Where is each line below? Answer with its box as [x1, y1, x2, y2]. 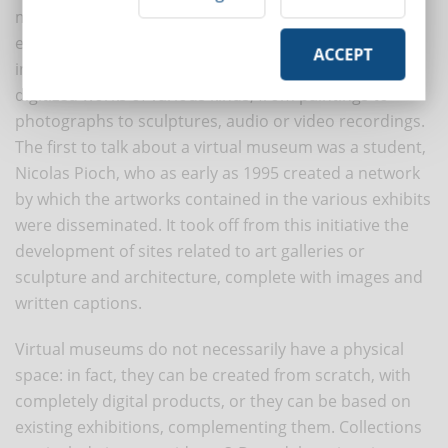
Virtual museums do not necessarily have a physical [15, 337, 404, 360]
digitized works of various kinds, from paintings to [15, 83, 389, 106]
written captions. [15, 291, 142, 314]
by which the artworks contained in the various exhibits [15, 187, 431, 210]
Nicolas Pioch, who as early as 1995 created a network [15, 161, 420, 184]
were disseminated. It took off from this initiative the [15, 213, 409, 236]
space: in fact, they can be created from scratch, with [15, 363, 411, 386]
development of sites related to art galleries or [15, 239, 365, 262]
